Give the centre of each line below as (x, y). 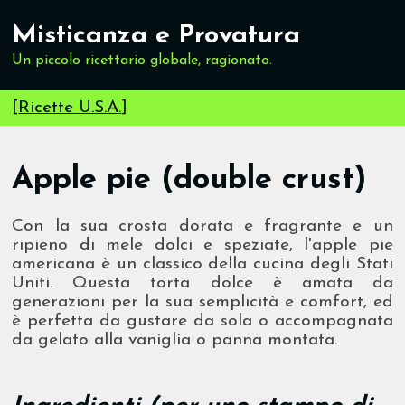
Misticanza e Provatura (156, 36)
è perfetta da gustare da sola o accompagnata (202, 322)
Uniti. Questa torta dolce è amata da (202, 284)
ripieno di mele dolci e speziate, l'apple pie (202, 246)
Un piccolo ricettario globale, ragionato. (142, 61)
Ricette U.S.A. (70, 108)
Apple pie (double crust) (189, 181)
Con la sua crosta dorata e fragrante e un (202, 227)
